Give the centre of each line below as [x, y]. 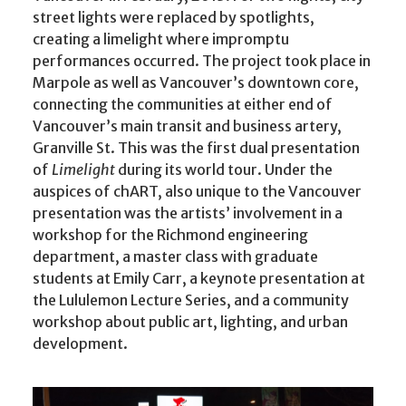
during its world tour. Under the [224, 169]
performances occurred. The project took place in [202, 61]
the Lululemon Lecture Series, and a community [191, 300]
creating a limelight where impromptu [161, 39]
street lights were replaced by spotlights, [174, 17]
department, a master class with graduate [175, 256]
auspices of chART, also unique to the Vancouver [197, 191]
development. [80, 343]
